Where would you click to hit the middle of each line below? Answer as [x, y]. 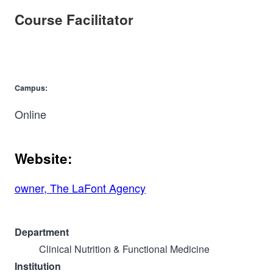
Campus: [31, 88]
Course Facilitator [74, 19]
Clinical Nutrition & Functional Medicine [124, 249]
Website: [44, 158]
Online [30, 114]
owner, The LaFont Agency [80, 188]
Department [42, 232]
